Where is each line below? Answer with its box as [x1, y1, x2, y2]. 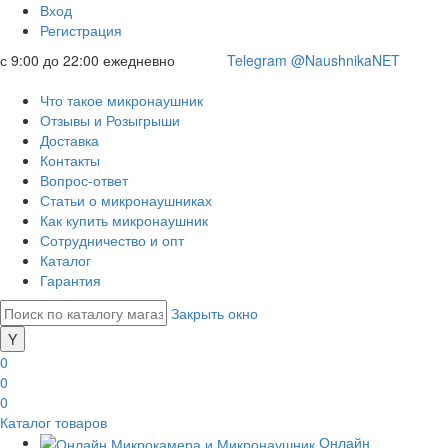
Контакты [40, 150, 100, 170]
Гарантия [40, 270, 101, 290]
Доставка [40, 130, 99, 150]
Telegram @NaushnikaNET [227, 50, 400, 70]
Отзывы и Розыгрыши [40, 110, 180, 130]
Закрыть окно [171, 303, 258, 323]
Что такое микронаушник [40, 90, 203, 110]
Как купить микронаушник [40, 210, 208, 230]
